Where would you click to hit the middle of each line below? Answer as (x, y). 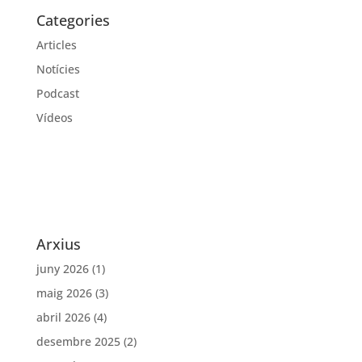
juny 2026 (62, 269)
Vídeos (54, 118)
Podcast (57, 94)
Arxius (58, 244)
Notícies (58, 69)
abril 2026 (63, 318)
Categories (73, 21)
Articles (56, 45)
